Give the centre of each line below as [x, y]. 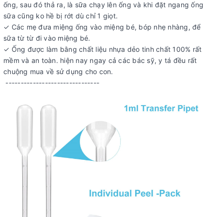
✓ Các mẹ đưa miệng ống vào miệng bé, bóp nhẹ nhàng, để [102, 27]
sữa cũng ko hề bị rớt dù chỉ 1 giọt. [61, 16]
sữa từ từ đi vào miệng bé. [47, 38]
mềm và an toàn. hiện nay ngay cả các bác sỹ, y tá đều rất [100, 61]
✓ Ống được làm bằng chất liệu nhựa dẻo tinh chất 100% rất [103, 49]
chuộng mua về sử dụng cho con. [60, 72]
